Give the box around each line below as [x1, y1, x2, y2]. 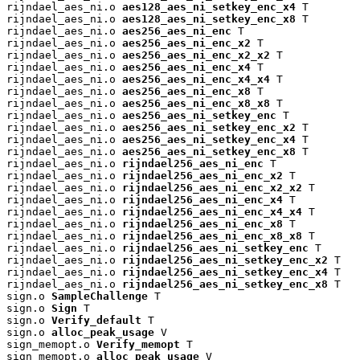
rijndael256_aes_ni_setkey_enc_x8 [122, 278, 328, 291]
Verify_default [51, 314, 141, 327]
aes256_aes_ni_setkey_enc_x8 [122, 145, 296, 158]
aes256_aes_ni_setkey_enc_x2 [122, 121, 296, 134]
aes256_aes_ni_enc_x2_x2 [122, 49, 270, 62]
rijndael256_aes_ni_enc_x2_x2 [122, 182, 302, 194]
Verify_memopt [96, 338, 180, 351]
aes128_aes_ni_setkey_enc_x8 [122, 13, 296, 26]
